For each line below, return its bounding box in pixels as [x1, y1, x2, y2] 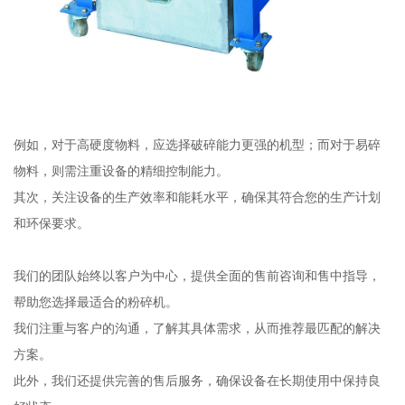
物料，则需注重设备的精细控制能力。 [13, 163, 229, 178]
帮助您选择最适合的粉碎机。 [13, 294, 178, 309]
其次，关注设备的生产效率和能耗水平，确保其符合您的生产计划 [13, 189, 381, 204]
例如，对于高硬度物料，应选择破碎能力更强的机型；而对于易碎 [13, 137, 381, 152]
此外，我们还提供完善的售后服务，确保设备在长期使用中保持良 [13, 372, 381, 388]
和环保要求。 [13, 215, 89, 231]
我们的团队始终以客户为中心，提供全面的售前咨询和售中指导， [13, 268, 381, 283]
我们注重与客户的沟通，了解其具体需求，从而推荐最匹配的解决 [13, 320, 381, 335]
